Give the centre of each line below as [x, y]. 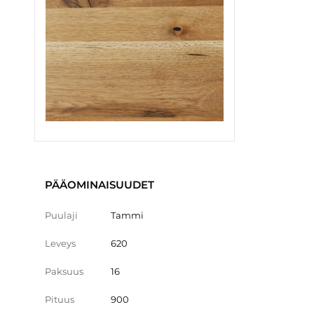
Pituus [60, 299]
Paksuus [64, 271]
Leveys [60, 243]
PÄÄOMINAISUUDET [100, 184]
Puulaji [61, 215]
